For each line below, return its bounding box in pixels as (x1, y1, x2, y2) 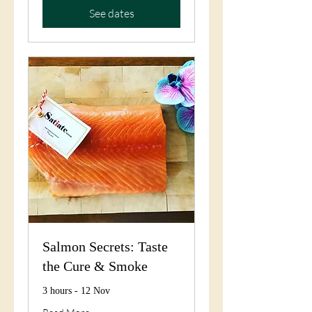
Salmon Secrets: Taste (42, 238, 168, 254)
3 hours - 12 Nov (42, 285, 110, 296)
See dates (88, 6, 134, 20)
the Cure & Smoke (42, 258, 148, 274)
